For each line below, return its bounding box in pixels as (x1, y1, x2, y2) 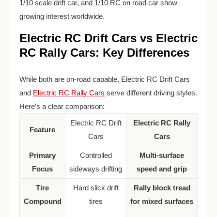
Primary (29, 151, 56, 160)
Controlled (79, 151, 112, 160)
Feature (30, 125, 55, 134)
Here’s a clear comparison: (19, 102, 105, 111)
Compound (23, 197, 62, 206)
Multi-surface (139, 151, 184, 160)
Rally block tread (133, 184, 190, 192)
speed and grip (137, 165, 187, 173)
